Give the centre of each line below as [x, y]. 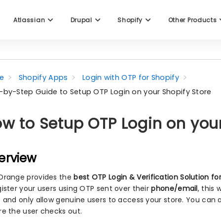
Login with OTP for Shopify [131, 77]
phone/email [174, 188]
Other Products [193, 20]
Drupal [82, 20]
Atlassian [30, 20]
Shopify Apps [43, 77]
